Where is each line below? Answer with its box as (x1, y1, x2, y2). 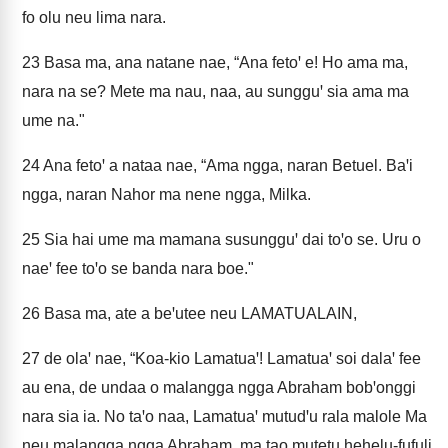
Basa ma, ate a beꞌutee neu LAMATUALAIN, (40, 305, 357, 322)
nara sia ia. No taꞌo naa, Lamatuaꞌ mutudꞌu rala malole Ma (22, 408, 427, 425)
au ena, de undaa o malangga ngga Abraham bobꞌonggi (22, 379, 416, 396)
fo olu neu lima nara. (22, 9, 166, 26)
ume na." (22, 112, 85, 129)
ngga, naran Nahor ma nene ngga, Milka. (22, 186, 311, 203)
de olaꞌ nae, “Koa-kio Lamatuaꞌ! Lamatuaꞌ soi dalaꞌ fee (40, 350, 421, 367)
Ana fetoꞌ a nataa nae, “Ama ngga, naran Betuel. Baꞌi (40, 157, 413, 174)
